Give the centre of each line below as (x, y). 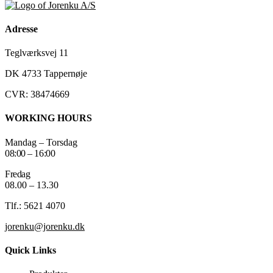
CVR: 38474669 (37, 94)
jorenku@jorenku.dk (45, 226)
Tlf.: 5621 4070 (35, 205)
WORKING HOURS (48, 118)
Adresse (21, 29)
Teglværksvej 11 (37, 53)
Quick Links (30, 250)
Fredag (18, 174)
